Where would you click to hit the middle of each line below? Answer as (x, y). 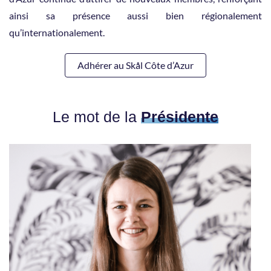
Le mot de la (97, 116)
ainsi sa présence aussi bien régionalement (135, 15)
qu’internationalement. (57, 32)
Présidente (180, 116)
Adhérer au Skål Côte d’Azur (135, 65)
